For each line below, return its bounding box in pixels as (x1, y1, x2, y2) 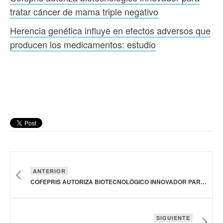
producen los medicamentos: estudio (10, 37, 156, 51)
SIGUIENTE (156, 214, 190, 222)
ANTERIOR (33, 167, 66, 175)
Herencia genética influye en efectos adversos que (10, 23, 211, 37)
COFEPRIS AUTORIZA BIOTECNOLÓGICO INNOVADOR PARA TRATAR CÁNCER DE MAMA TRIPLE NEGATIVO (201, 177, 207, 186)
